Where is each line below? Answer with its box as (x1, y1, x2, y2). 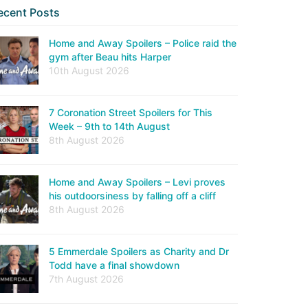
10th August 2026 (49, 65, 129, 76)
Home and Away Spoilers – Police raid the (49, 37, 236, 49)
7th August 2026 (49, 273, 124, 285)
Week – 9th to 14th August (49, 120, 170, 132)
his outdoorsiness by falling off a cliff (49, 190, 216, 201)
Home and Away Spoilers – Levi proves (49, 176, 225, 188)
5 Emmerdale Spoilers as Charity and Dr (49, 245, 229, 257)
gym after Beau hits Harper (49, 51, 171, 63)
